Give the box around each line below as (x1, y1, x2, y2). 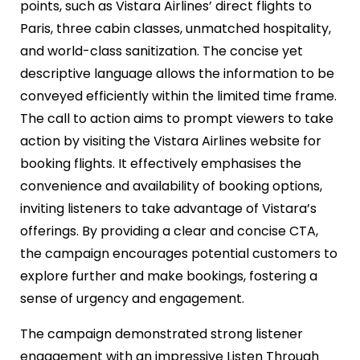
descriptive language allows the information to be (20, 63, 334, 83)
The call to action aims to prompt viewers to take (20, 108, 333, 128)
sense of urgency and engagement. (20, 288, 244, 308)
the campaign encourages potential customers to (20, 243, 337, 263)
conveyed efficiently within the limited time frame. (20, 86, 337, 105)
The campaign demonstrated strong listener (20, 324, 303, 343)
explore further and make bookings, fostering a (20, 266, 317, 285)
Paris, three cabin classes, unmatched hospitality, (20, 18, 331, 38)
